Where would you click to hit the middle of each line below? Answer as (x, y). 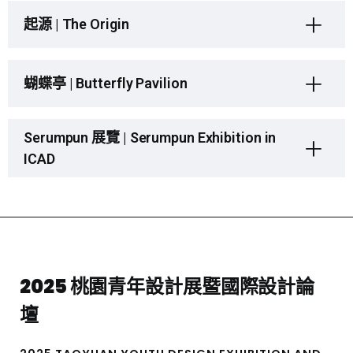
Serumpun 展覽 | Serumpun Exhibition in (150, 137)
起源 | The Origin (76, 24)
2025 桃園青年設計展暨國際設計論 (167, 286)
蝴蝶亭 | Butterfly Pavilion (106, 84)
